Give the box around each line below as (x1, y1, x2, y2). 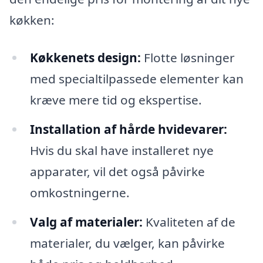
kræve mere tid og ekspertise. (29, 91, 202, 108)
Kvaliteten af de (142, 213, 235, 230)
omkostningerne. (29, 184, 130, 201)
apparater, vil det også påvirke (29, 163, 205, 180)
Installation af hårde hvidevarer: (29, 120, 227, 137)
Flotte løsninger (140, 49, 235, 66)
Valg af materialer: (29, 213, 143, 230)
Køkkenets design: (29, 49, 141, 66)
